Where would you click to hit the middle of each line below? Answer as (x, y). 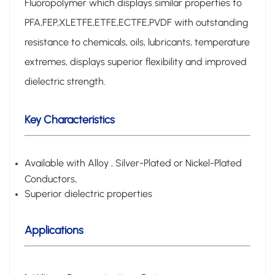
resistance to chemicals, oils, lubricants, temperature (137, 42)
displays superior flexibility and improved (158, 61)
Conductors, (51, 178)
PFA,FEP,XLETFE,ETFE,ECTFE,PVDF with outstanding (136, 22)
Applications (54, 230)
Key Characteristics (70, 119)
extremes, (47, 61)
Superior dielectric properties (88, 193)
